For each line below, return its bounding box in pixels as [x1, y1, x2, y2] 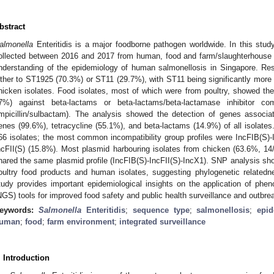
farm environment [47, 217, 114, 226]
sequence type [132, 205, 190, 215]
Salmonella [38, 205, 81, 215]
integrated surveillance [119, 217, 206, 226]
